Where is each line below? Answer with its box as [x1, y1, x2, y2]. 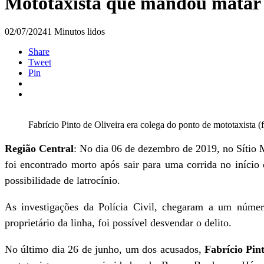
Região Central [5, 143, 74, 154]
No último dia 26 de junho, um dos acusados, [5, 243, 204, 255]
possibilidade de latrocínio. [5, 174, 120, 186]
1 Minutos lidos [47, 27, 105, 37]
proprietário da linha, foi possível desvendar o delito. [5, 217, 232, 229]
